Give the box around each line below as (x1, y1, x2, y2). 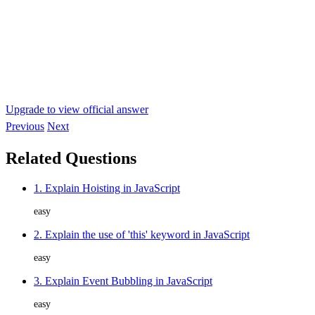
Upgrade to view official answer (6, 103, 148, 115)
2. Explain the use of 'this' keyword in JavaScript (34, 228, 250, 240)
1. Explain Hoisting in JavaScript (34, 181, 180, 194)
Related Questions (6, 148, 136, 167)
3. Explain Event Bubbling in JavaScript (34, 274, 212, 287)
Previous (6, 120, 44, 132)
